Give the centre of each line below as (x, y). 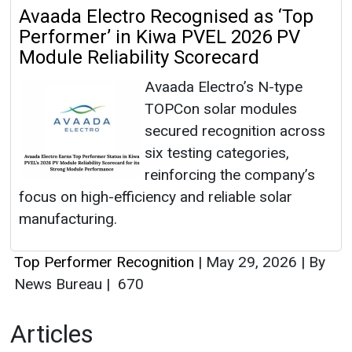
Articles (52, 334)
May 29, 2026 (251, 262)
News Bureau (60, 284)
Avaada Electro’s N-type (224, 87)
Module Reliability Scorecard (139, 58)
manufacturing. (68, 219)
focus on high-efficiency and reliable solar (156, 197)
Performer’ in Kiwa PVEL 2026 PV (159, 37)
